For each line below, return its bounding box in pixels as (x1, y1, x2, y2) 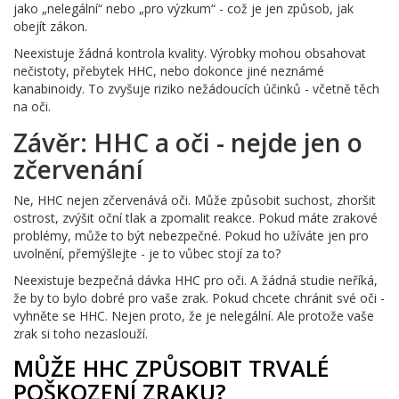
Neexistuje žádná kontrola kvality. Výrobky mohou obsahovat (13, 44, 366, 61)
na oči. (13, 97, 51, 115)
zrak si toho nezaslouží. (13, 324, 148, 342)
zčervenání (13, 151, 143, 186)
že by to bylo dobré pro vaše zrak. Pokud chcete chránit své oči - (13, 289, 385, 306)
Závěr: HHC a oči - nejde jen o (13, 125, 362, 159)
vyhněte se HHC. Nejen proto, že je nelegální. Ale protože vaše (13, 306, 374, 324)
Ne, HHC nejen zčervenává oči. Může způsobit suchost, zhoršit (13, 191, 376, 208)
